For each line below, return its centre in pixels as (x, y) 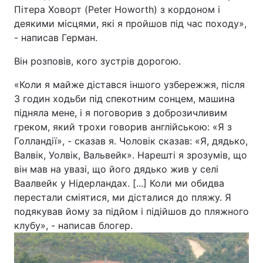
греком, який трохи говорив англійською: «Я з (123, 127)
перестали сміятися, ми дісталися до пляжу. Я (123, 197)
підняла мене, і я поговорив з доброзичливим (121, 113)
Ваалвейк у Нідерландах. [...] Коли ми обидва (119, 183)
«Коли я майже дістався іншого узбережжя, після (129, 85)
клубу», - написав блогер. (73, 225)
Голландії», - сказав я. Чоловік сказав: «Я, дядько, (131, 141)
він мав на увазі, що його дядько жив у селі (116, 169)
